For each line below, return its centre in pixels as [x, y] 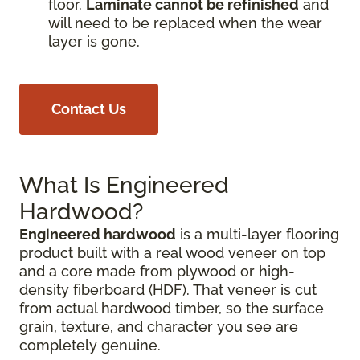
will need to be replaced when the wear [185, 23]
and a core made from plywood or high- [157, 271]
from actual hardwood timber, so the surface [172, 308]
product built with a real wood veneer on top [172, 253]
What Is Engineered [124, 185]
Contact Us [89, 109]
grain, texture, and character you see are [159, 327]
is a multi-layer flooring [258, 234]
